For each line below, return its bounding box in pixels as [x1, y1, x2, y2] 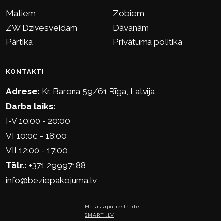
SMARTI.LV [85, 212, 114, 218]
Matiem [6, 8, 36, 19]
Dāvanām [113, 23, 149, 33]
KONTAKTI [6, 68, 44, 75]
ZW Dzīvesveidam [6, 23, 77, 33]
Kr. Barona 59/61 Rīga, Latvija [40, 86, 155, 97]
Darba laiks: [6, 101, 56, 111]
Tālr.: [6, 160, 27, 171]
